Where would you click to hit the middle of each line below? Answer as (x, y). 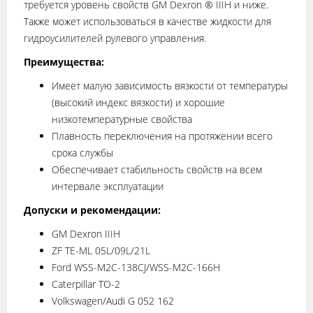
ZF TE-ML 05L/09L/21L (101, 250)
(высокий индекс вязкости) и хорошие (138, 102)
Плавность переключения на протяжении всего (162, 136)
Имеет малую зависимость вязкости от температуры (170, 85)
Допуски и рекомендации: (92, 210)
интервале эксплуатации (108, 186)
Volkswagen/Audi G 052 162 (113, 300)
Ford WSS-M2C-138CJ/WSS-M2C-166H (136, 267)
